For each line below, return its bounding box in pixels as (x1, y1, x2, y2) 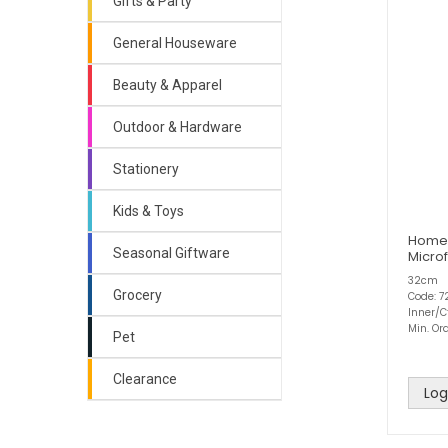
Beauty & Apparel (113, 77, 222, 93)
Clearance (113, 371, 177, 387)
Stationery (113, 161, 179, 177)
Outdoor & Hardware (113, 119, 242, 135)
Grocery (113, 287, 162, 303)
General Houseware (113, 35, 237, 51)
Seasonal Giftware (113, 245, 230, 261)
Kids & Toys (113, 203, 184, 219)
